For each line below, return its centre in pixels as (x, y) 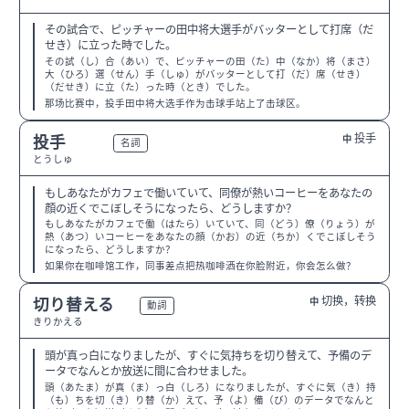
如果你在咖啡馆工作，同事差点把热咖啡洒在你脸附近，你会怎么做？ (200, 266)
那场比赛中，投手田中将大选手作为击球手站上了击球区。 (175, 103)
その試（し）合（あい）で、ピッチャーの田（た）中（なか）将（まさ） (210, 62)
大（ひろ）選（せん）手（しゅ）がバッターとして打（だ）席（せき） (205, 75)
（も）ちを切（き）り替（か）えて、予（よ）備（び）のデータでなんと (209, 400)
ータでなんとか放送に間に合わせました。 (148, 371)
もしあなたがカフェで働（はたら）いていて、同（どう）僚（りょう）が (210, 225)
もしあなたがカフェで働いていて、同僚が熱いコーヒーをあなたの (208, 193)
